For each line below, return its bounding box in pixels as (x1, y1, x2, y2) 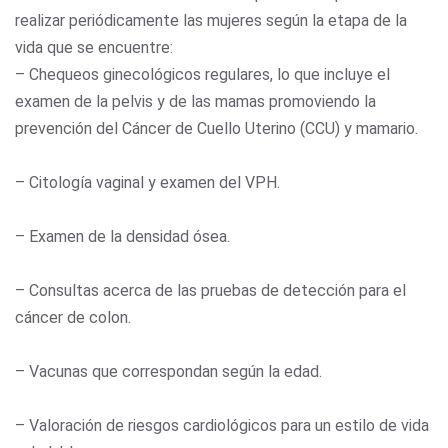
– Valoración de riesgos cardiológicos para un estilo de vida (15, 415, 429, 435)
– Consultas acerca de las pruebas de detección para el (15, 280, 406, 300)
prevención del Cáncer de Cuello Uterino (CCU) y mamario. (15, 118, 418, 138)
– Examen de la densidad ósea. (15, 226, 230, 246)
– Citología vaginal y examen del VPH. (15, 172, 280, 192)
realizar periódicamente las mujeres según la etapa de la (15, 10, 407, 30)
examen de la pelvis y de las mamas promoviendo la (15, 91, 376, 111)
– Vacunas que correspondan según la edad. (15, 361, 322, 381)
